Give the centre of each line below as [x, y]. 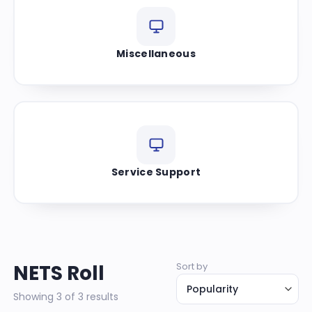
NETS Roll [59, 273]
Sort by [192, 266]
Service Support [156, 172]
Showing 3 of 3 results [66, 296]
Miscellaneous [156, 53]
